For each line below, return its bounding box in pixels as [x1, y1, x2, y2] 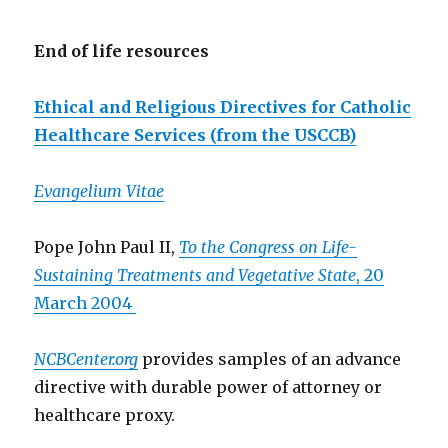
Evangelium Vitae [34, 181, 165, 202]
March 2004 [34, 293, 137, 314]
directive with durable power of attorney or [34, 377, 383, 398]
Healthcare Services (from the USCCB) [34, 125, 357, 146]
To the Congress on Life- [179, 237, 358, 258]
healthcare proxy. [34, 405, 176, 426]
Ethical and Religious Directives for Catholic [34, 97, 412, 118]
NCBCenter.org [34, 349, 139, 370]
